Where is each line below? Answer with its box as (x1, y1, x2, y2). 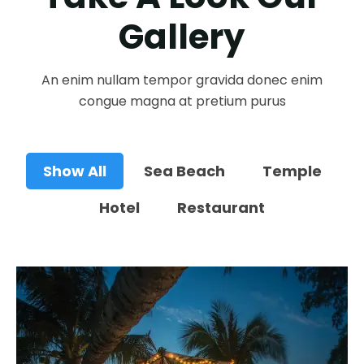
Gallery (119, 13, 245, 61)
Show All (42, 161, 106, 181)
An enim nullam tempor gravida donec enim (41, 71, 323, 89)
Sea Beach (143, 161, 225, 181)
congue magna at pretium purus (78, 92, 286, 110)
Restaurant (177, 197, 265, 218)
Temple (262, 161, 322, 181)
